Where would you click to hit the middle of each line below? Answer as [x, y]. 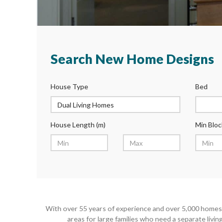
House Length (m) [78, 125]
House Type [69, 86]
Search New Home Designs [132, 59]
